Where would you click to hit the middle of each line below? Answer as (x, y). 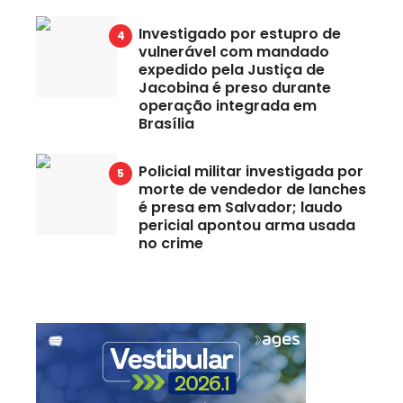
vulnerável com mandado (234, 51)
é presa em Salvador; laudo (241, 207)
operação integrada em (228, 105)
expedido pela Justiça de (232, 69)
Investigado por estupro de (240, 33)
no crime (171, 243)
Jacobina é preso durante (235, 87)
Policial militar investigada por (251, 171)
